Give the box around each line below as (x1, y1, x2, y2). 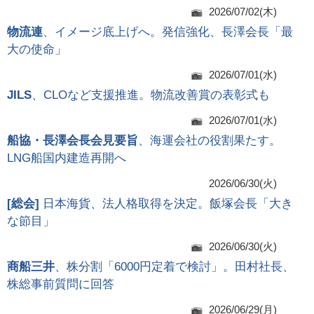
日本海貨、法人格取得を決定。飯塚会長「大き (43, 197, 293, 211)
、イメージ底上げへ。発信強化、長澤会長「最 (43, 25, 293, 39)
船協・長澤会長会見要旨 (7, 134, 138, 148)
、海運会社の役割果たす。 (138, 134, 281, 148)
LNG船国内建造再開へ (7, 151, 126, 165)
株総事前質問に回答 (7, 278, 114, 292)
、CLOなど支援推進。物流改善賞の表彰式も (32, 88, 270, 102)
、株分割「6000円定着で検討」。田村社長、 (55, 260, 294, 274)
